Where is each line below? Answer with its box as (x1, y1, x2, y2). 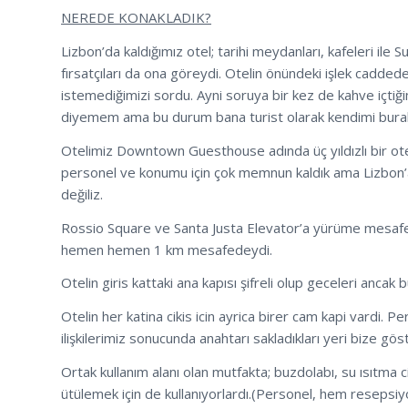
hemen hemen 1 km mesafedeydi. (61, 240, 272, 259)
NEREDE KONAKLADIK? (61, 8, 211, 27)
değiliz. (61, 184, 103, 203)
